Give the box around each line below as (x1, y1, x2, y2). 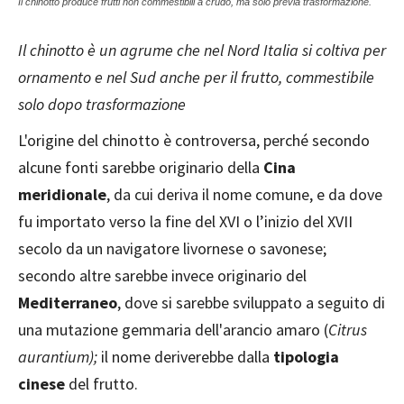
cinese (18, 373, 65, 394)
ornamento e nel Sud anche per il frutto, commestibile (18, 67, 374, 87)
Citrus (328, 319, 367, 340)
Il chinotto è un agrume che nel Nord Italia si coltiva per (18, 40, 386, 60)
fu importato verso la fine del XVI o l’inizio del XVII (18, 211, 353, 232)
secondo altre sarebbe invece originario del (18, 265, 307, 286)
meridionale (18, 184, 106, 205)
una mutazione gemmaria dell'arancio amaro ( (18, 319, 328, 340)
